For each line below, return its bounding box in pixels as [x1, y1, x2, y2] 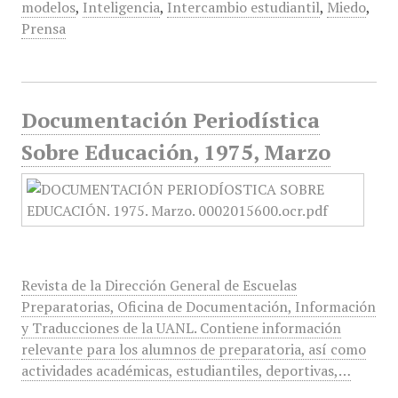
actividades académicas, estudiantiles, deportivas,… [20, 361, 351, 380]
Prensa [20, 19, 66, 38]
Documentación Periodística [20, 106, 320, 134]
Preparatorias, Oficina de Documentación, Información [20, 297, 376, 316]
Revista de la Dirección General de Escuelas [20, 275, 297, 295]
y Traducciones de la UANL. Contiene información [20, 318, 341, 338]
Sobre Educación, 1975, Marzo [20, 138, 330, 166]
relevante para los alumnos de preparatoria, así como [20, 339, 366, 359]
